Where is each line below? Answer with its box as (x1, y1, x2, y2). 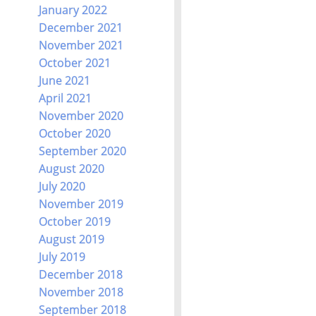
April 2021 (38, 90, 92, 107)
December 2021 (38, 20, 123, 36)
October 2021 (38, 55, 111, 71)
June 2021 (38, 73, 90, 89)
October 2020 (38, 126, 111, 142)
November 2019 (38, 196, 123, 212)
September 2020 (38, 143, 126, 159)
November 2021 (38, 37, 123, 54)
